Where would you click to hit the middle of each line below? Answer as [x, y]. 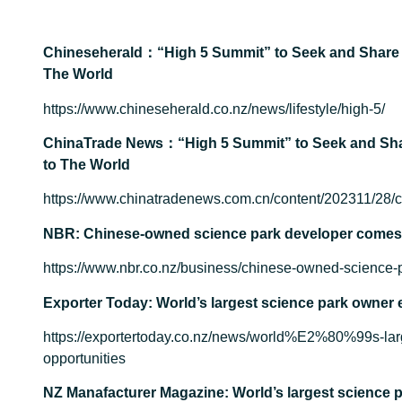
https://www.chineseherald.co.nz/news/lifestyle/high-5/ [214, 109]
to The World [87, 165]
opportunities [84, 358]
